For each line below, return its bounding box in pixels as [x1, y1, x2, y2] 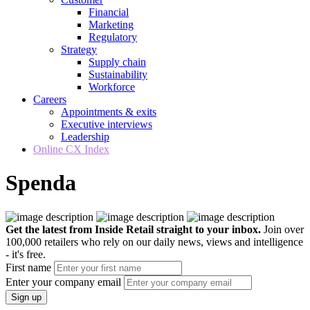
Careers [33, 93, 66, 105]
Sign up [11, 291, 42, 302]
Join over [264, 223, 304, 235]
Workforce [89, 81, 135, 93]
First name [6, 261, 51, 273]
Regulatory [89, 31, 137, 43]
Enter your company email [6, 275, 121, 288]
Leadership [61, 131, 109, 143]
